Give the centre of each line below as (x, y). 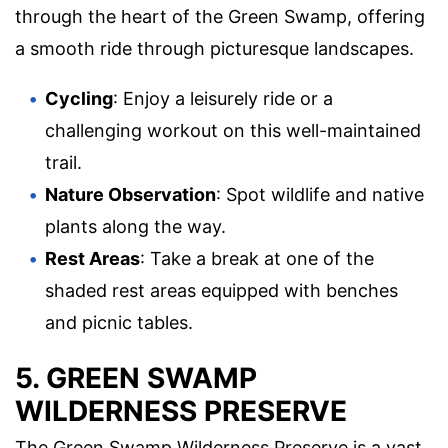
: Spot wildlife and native (320, 194)
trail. (63, 162)
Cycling (79, 98)
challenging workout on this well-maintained (233, 130)
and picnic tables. (119, 322)
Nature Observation (130, 194)
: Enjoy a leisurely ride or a (223, 98)
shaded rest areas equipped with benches (221, 290)
